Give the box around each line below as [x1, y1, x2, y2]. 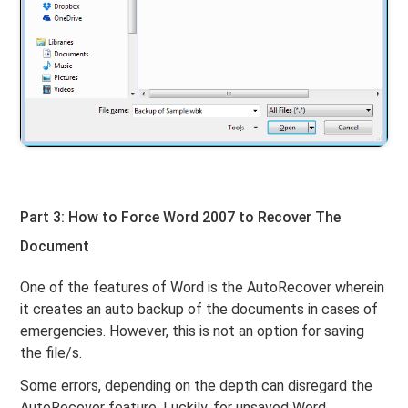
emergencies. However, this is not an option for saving [20, 322, 365, 341]
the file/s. [20, 344, 83, 362]
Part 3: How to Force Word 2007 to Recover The [20, 209, 342, 227]
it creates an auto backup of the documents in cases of [20, 301, 379, 319]
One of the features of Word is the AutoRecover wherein [20, 279, 385, 297]
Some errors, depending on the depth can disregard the [20, 377, 373, 395]
